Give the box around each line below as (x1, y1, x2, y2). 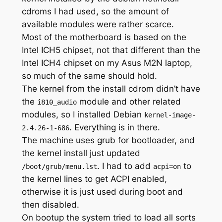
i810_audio (37, 98, 77, 107)
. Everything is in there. (69, 122, 160, 133)
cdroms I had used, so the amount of (21, 6, 169, 17)
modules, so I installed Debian (21, 110, 144, 120)
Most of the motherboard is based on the (21, 32, 186, 43)
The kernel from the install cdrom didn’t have (21, 84, 200, 94)
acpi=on (153, 163, 181, 171)
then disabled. (21, 200, 79, 210)
